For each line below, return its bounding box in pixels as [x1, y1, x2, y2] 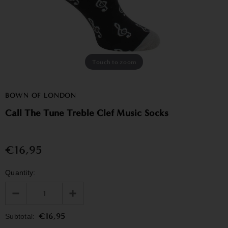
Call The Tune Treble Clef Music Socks [5, 107, 169, 119]
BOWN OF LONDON [5, 91, 76, 100]
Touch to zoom [92, 58, 136, 66]
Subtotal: [5, 212, 35, 220]
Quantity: [5, 168, 36, 177]
